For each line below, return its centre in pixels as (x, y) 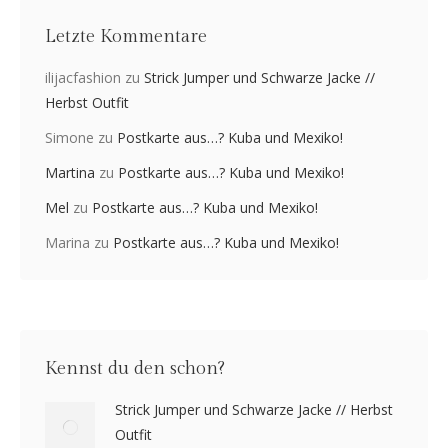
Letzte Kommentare (126, 36)
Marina (67, 242)
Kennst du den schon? (135, 368)
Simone (69, 137)
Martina (70, 172)
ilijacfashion (83, 77)
